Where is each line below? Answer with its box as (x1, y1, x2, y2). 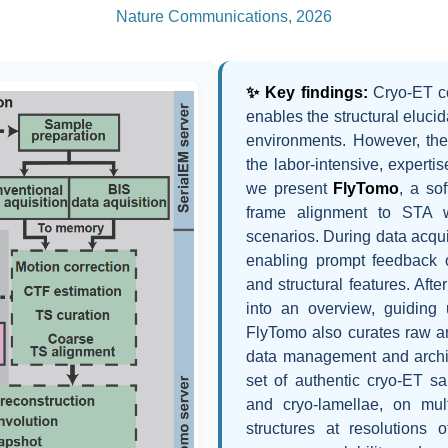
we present (246, 180, 334, 197)
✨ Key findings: (246, 84, 368, 101)
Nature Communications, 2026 (116, 8, 332, 25)
